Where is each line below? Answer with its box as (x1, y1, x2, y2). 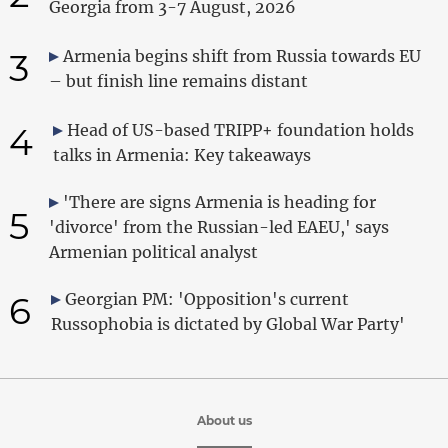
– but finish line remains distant (48, 70, 308, 91)
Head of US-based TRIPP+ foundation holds (66, 119, 414, 140)
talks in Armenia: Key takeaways (52, 144, 311, 165)
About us (196, 412, 252, 428)
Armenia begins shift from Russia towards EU (62, 45, 421, 66)
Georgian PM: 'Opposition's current (64, 288, 349, 309)
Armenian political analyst (48, 241, 258, 262)
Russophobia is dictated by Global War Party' (50, 313, 405, 334)
